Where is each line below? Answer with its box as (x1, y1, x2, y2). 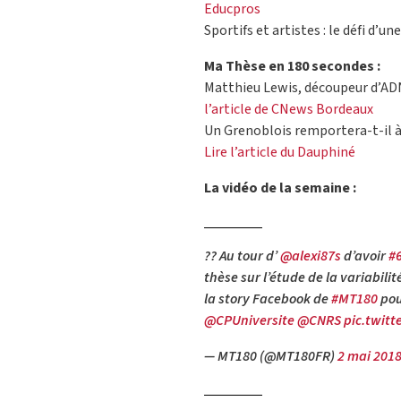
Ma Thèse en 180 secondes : (204, 56, 380, 77)
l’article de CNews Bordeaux (204, 99, 373, 120)
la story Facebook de (204, 289, 331, 310)
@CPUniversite (204, 311, 294, 331)
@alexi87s (280, 246, 341, 267)
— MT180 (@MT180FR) (204, 346, 337, 367)
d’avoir (341, 246, 388, 267)
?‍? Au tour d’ (204, 246, 280, 267)
